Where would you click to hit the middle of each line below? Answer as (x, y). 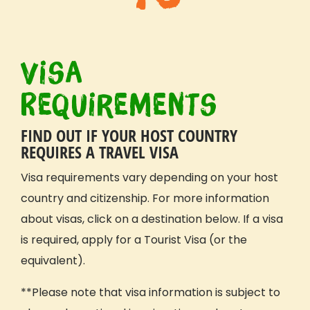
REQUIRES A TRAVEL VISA (100, 152)
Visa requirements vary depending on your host (149, 177)
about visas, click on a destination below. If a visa (152, 219)
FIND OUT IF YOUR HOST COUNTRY (129, 135)
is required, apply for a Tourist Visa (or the (134, 239)
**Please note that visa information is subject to (151, 292)
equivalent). (53, 260)
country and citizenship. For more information (145, 198)
